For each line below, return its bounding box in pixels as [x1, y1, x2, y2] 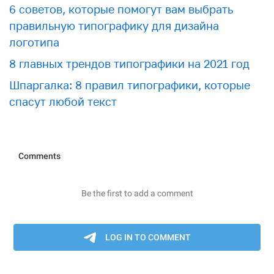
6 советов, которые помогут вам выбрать [9, 2, 233, 16]
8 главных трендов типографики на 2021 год [9, 56, 250, 70]
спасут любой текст [9, 94, 117, 108]
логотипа [9, 35, 59, 49]
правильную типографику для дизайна [9, 18, 219, 32]
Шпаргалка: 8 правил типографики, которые [9, 78, 250, 92]
